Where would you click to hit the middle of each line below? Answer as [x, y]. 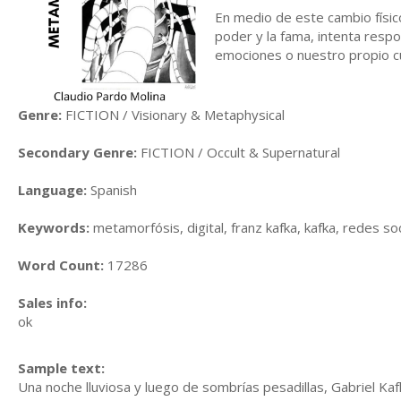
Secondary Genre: [77, 152]
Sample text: [61, 368]
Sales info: [52, 302]
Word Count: [61, 264]
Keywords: [54, 227]
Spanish [112, 189]
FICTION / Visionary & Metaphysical [173, 114]
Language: [52, 189]
